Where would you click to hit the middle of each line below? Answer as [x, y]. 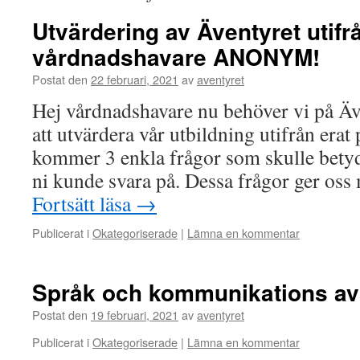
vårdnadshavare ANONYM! [176, 57]
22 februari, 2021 [135, 79]
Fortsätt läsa [84, 203]
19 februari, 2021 [135, 315]
